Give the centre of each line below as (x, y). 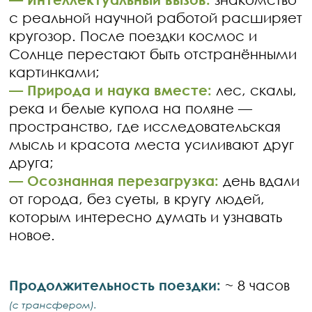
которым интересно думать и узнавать (146, 217)
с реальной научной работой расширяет (156, 17)
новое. (32, 235)
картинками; (55, 72)
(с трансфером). (53, 305)
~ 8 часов (256, 285)
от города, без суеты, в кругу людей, (137, 198)
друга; (32, 162)
